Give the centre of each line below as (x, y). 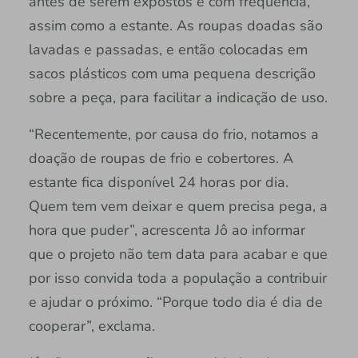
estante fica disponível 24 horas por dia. (158, 182)
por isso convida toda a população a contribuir (177, 278)
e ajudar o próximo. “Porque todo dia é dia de (175, 302)
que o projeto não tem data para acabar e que (178, 254)
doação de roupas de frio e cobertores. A (161, 158)
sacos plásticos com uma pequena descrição (172, 73)
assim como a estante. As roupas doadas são (175, 25)
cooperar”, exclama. (91, 326)
